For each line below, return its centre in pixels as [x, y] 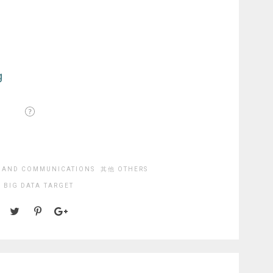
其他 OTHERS [124, 169]
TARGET [59, 186]
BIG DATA [22, 186]
